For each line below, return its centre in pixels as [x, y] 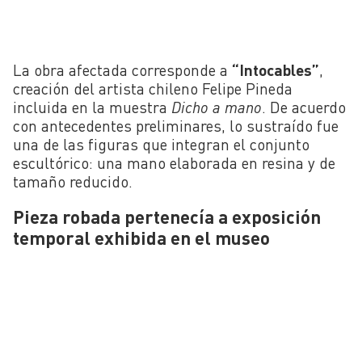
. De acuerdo [304, 107]
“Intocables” [276, 69]
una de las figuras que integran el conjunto [161, 144]
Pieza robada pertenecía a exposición [167, 216]
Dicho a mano [217, 107]
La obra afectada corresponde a [122, 69]
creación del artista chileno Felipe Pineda [153, 88]
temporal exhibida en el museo [141, 237]
